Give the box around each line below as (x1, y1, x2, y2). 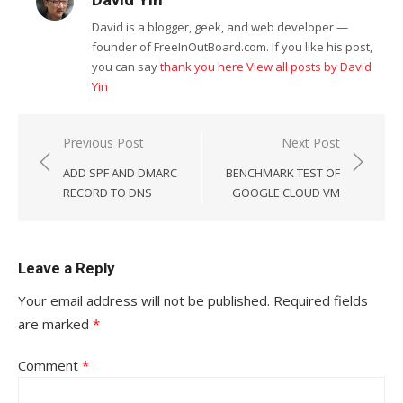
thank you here (159, 58, 244, 76)
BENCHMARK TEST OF (226, 165, 340, 182)
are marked (18, 315, 93, 334)
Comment (18, 356, 82, 375)
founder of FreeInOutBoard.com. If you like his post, (91, 39, 372, 56)
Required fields (273, 291, 368, 310)
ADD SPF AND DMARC (63, 165, 177, 182)
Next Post (282, 134, 340, 152)
